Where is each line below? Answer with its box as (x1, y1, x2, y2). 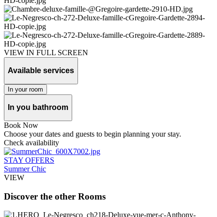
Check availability (4, 138, 59, 147)
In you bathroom (8, 103, 68, 112)
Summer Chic (4, 164, 46, 173)
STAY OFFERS (4, 155, 54, 164)
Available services (8, 66, 74, 75)
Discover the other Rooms (4, 191, 106, 201)
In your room (8, 85, 43, 93)
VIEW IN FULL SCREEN (4, 48, 88, 57)
